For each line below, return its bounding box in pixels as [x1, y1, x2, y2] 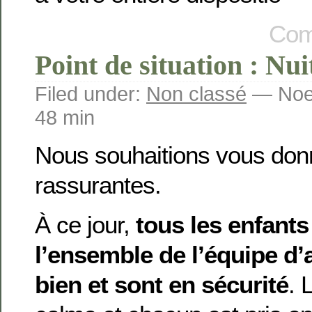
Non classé [146, 82, 247, 106]
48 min [35, 106, 95, 130]
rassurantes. [35, 171, 161, 198]
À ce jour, [35, 210, 136, 238]
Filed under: [35, 82, 146, 106]
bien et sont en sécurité [35, 270, 288, 298]
